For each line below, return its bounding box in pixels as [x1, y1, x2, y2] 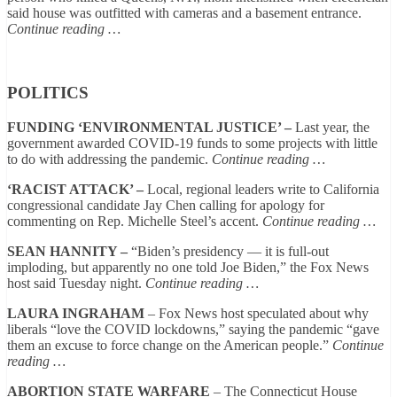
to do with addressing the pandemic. [7, 152, 212, 167]
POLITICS [7, 83, 89, 103]
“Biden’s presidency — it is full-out [131, 244, 329, 260]
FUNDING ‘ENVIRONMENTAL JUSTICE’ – [7, 120, 292, 136]
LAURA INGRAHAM [7, 306, 144, 322]
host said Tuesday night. [7, 276, 145, 292]
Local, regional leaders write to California [147, 182, 379, 198]
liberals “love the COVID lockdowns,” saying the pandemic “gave [7, 322, 379, 338]
